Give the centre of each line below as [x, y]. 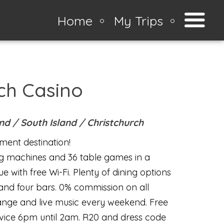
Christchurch [115, 122]
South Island [49, 122]
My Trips [138, 20]
